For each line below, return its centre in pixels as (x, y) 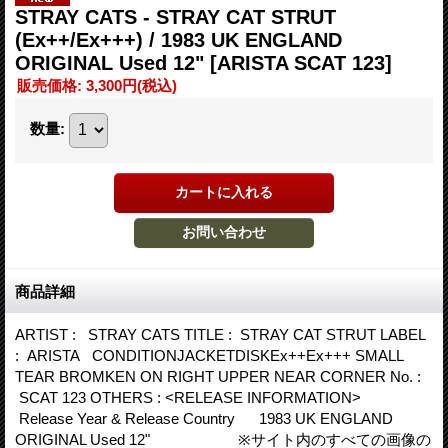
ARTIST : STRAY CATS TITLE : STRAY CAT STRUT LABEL (220, 334)
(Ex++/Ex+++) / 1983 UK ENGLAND (178, 39)
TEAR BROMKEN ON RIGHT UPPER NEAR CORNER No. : (220, 376)
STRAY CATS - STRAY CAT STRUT (175, 16)
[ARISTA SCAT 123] (301, 62)
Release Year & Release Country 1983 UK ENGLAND (204, 418)
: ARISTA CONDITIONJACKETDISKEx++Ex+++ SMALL (209, 355)
